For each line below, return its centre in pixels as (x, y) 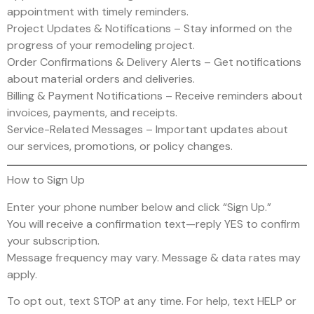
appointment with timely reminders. (98, 11)
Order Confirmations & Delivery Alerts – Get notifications (154, 62)
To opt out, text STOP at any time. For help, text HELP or (152, 301)
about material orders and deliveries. (101, 78)
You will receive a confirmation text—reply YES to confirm (153, 224)
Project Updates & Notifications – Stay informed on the (150, 28)
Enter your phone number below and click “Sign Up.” (139, 207)
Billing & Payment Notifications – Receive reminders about (155, 95)
